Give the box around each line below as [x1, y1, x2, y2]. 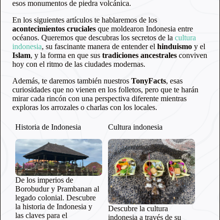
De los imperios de [15, 175, 73, 184]
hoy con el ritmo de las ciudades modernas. [12, 60, 145, 68]
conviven [177, 51, 207, 59]
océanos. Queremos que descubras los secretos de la [12, 33, 175, 42]
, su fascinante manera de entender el [42, 42, 157, 51]
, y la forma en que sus [30, 51, 102, 59]
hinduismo [157, 42, 192, 51]
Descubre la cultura [108, 204, 168, 213]
